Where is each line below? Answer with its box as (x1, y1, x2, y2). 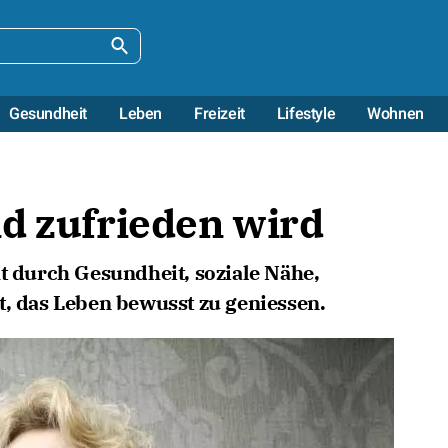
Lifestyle (276, 101, 336, 126)
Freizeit (193, 101, 245, 126)
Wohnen (367, 101, 424, 126)
